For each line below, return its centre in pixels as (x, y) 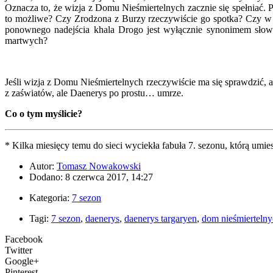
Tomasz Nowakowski (99, 166)
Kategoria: (51, 198)
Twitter (19, 250)
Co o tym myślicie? (44, 114)
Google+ (22, 261)
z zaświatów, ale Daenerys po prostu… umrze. (94, 93)
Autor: (43, 166)
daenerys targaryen (161, 219)
